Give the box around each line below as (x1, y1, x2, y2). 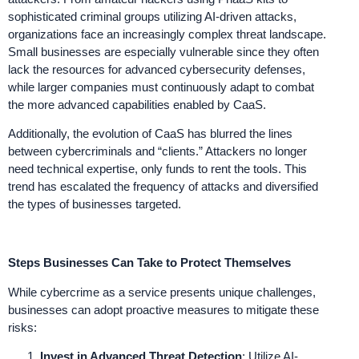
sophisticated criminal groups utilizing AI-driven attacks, (8, 10, 296, 24)
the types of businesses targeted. (8, 197, 181, 212)
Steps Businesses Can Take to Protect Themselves (8, 256, 291, 270)
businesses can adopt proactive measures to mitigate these (8, 302, 319, 317)
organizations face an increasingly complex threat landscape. (8, 27, 326, 42)
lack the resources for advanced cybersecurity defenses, (8, 63, 305, 77)
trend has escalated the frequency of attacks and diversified (8, 179, 318, 194)
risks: (8, 320, 37, 334)
